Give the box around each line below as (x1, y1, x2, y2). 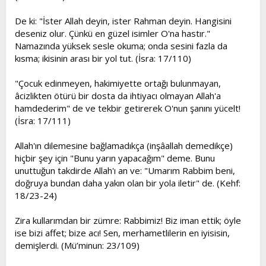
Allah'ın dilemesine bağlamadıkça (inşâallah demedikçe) (15, 140, 233, 151)
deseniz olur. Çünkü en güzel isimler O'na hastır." (15, 27, 210, 39)
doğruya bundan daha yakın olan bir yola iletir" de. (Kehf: (15, 177, 240, 189)
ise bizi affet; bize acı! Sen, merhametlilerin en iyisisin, (15, 227, 230, 239)
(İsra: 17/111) (15, 115, 71, 126)
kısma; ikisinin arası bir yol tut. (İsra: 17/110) (15, 52, 191, 64)
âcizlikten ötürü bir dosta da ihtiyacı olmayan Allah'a (15, 90, 221, 102)
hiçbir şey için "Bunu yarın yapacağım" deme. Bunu (15, 152, 215, 164)
